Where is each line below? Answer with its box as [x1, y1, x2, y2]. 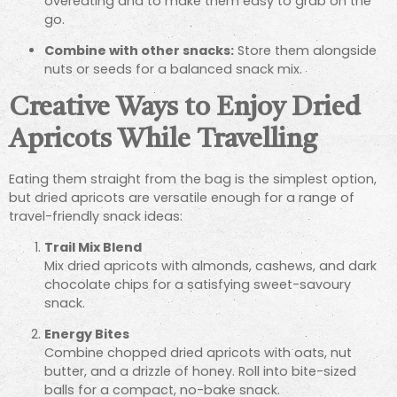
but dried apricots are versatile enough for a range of [9, 188, 354, 206]
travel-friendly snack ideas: [9, 206, 183, 225]
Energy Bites [44, 325, 129, 344]
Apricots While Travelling [9, 126, 317, 153]
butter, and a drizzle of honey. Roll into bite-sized [44, 362, 356, 381]
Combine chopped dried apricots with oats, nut [44, 344, 352, 362]
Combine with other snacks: [44, 42, 234, 60]
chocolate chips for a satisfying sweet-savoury [44, 275, 351, 293]
